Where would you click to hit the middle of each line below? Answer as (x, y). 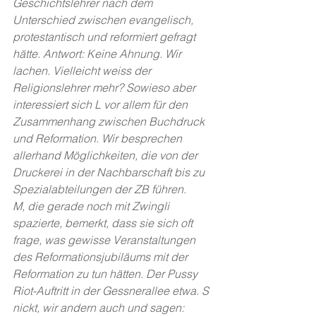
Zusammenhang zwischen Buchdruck (110, 122)
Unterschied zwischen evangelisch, (104, 20)
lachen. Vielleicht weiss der (83, 71)
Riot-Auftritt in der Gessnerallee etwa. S (112, 291)
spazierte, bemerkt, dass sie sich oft (104, 223)
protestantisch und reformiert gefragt (105, 37)
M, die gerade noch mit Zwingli (92, 206)
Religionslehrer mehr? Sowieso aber (105, 88)
